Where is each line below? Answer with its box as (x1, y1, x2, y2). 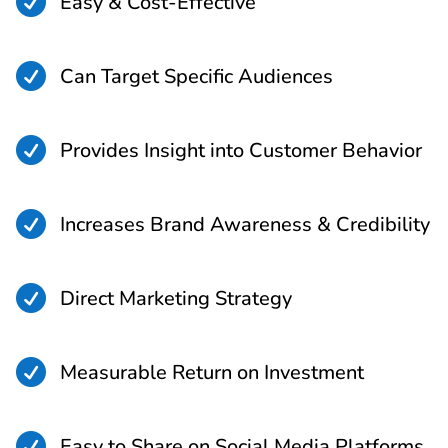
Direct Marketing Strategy (60, 285, 292, 313)
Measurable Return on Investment (60, 359, 364, 387)
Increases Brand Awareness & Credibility (60, 211, 430, 239)
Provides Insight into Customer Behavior (60, 137, 422, 165)
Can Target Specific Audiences (60, 63, 333, 91)
